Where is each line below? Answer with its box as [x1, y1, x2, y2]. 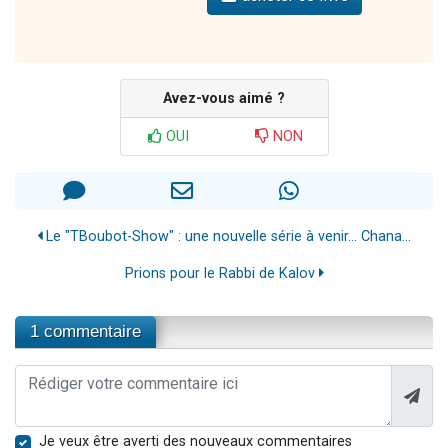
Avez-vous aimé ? [163, 89, 285, 107]
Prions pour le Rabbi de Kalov [124, 264, 319, 282]
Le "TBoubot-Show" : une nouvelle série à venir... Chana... [42, 227, 411, 245]
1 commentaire [30, 321, 141, 341]
